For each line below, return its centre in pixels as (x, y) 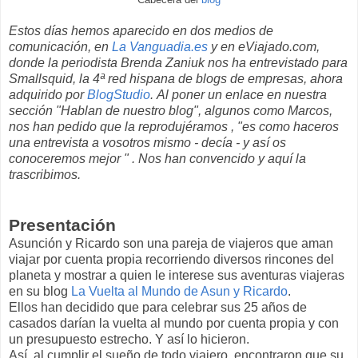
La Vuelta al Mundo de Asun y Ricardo (179, 291)
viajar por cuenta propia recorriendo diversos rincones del (171, 259)
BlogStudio (119, 94)
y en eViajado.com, (264, 46)
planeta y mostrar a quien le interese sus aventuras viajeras (177, 275)
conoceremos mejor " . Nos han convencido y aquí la (157, 158)
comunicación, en (60, 46)
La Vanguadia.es (160, 46)
